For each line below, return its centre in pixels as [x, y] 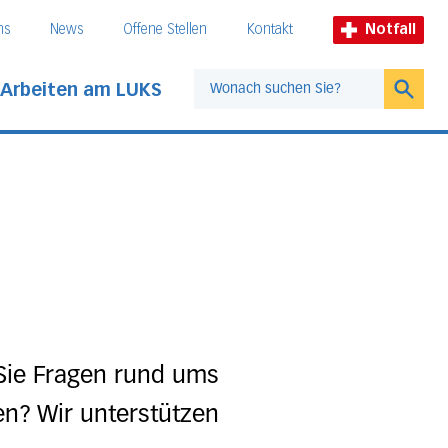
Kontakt [270, 29]
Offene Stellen [165, 29]
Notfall [390, 29]
